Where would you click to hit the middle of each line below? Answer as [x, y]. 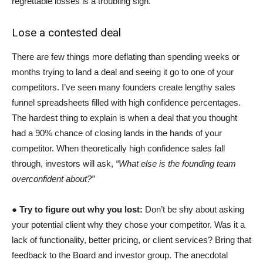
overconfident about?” [53, 178]
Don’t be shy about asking [193, 209]
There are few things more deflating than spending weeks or [126, 56]
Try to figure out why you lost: [81, 209]
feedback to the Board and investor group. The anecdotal [120, 255]
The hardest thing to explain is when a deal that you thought [124, 117]
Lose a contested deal [66, 32]
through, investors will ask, [64, 163]
